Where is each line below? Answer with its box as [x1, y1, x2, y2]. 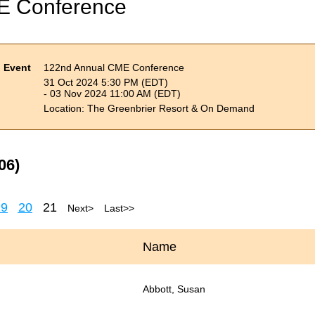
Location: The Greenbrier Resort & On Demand [44, 103, 255, 114]
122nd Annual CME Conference [44, 62, 185, 73]
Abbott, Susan [143, 283, 205, 295]
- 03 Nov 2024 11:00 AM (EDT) [44, 88, 181, 99]
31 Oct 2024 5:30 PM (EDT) [44, 77, 169, 88]
